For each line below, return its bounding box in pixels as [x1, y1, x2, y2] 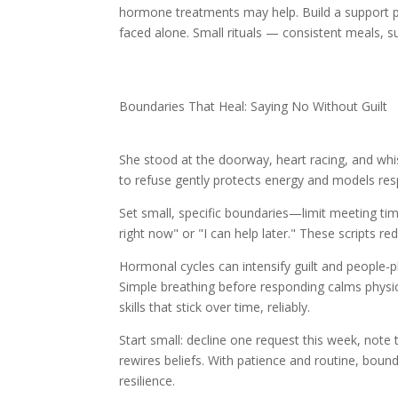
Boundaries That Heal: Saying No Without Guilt [119, 98, 388, 115]
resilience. [119, 372, 176, 390]
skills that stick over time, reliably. [119, 298, 311, 316]
